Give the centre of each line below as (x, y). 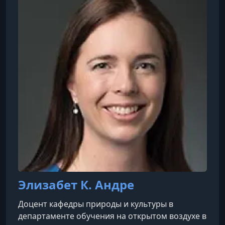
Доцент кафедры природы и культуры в (96, 204)
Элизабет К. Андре (76, 185)
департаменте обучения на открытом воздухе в (112, 216)
